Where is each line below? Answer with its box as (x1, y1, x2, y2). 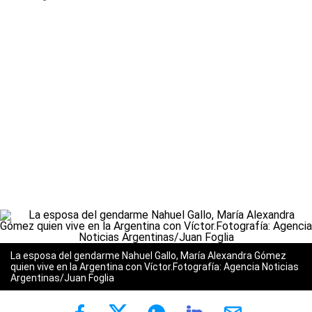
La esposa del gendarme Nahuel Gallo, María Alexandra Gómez (10, 250, 286, 261)
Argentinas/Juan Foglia (10, 272, 114, 283)
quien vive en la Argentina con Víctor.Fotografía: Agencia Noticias (10, 261, 299, 272)
